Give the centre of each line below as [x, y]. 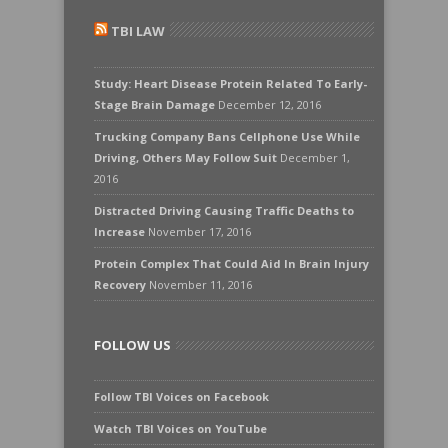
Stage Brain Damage [154, 104]
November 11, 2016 [200, 284]
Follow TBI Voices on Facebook [181, 396]
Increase [119, 231]
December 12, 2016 [269, 104]
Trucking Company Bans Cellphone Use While [227, 136]
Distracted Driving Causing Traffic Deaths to [224, 210]
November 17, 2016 [199, 231]
